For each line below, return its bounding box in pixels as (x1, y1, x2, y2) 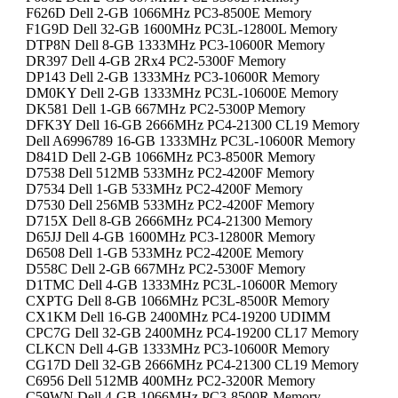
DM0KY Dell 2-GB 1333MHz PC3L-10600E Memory (26, 85, 338, 100)
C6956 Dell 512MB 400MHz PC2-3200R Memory (26, 373, 315, 388)
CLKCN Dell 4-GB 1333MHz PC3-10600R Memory (26, 341, 330, 356)
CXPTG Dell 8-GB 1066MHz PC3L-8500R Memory (26, 293, 330, 308)
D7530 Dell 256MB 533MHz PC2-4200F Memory (26, 197, 314, 212)
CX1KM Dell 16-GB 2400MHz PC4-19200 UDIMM (26, 309, 330, 324)
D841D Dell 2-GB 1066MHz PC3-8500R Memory (26, 149, 315, 164)
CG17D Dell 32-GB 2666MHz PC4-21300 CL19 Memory (26, 357, 359, 372)
